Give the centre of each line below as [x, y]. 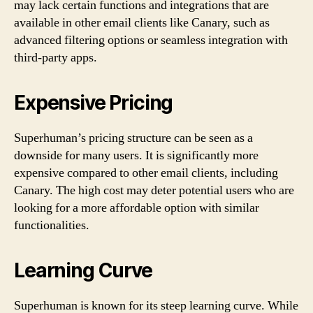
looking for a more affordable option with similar [137, 208]
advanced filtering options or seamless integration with [151, 40]
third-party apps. [56, 57]
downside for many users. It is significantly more [136, 155]
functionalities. [52, 225]
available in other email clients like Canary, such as [142, 22]
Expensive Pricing [94, 102]
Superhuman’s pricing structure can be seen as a [133, 138]
